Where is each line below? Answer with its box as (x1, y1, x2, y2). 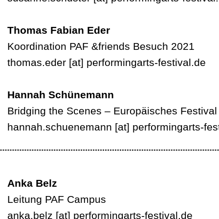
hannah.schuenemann (7, 121, 112, 132)
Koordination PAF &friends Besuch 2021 (7, 41, 195, 52)
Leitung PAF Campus (7, 194, 106, 205)
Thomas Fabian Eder (7, 24, 110, 36)
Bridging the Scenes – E (7, 105, 120, 116)
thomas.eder (7, 57, 66, 68)
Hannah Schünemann (7, 89, 114, 100)
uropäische (120, 105, 172, 116)
